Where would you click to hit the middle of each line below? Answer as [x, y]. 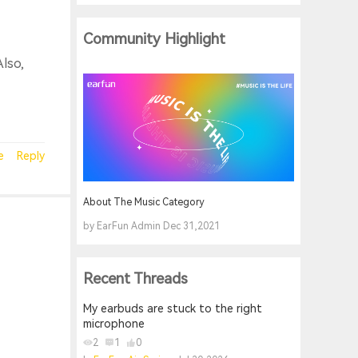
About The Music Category [144, 202]
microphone [114, 324]
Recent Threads [135, 279]
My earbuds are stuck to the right [173, 308]
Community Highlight [154, 39]
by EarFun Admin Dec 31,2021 [151, 226]
